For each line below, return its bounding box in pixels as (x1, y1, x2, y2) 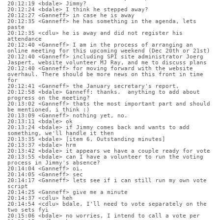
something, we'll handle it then (7, 130, 114, 137)
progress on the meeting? (7, 94, 90, 101)
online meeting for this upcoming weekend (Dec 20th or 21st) (7, 47, 210, 54)
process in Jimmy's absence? (7, 159, 100, 166)
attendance (7, 35, 42, 42)
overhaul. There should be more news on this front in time (7, 71, 203, 78)
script (7, 183, 28, 190)
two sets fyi (7, 206, 49, 213)
